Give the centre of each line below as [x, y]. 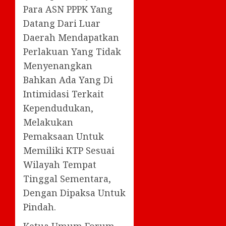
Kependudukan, [58, 108]
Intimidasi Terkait [64, 94]
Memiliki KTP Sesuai [69, 150]
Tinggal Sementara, [67, 178]
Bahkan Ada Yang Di [68, 79]
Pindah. [40, 207]
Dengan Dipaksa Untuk [74, 192]
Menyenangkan [58, 65]
